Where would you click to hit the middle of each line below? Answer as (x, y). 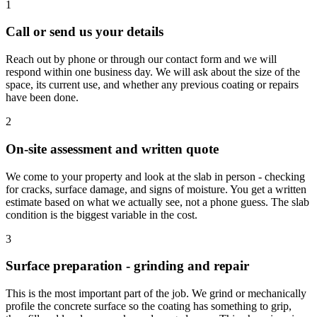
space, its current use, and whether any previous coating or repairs (152, 85)
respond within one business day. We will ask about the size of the (153, 72)
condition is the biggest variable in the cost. (102, 214)
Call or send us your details (85, 32)
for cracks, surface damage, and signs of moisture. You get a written (156, 189)
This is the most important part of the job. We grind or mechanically (156, 293)
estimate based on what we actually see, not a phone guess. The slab (157, 202)
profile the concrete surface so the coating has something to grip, (149, 306)
